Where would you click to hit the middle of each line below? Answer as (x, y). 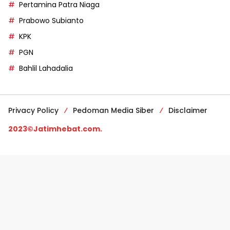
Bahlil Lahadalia (46, 69)
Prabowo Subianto (51, 21)
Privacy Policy (33, 111)
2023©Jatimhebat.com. (55, 129)
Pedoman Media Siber (113, 111)
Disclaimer (188, 111)
